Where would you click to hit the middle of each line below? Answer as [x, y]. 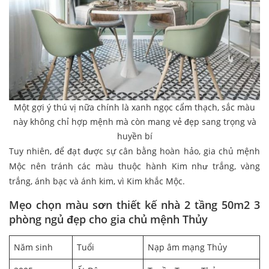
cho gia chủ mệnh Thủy [148, 219]
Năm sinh [33, 247]
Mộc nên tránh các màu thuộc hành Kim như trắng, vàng [134, 166]
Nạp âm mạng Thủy [187, 247]
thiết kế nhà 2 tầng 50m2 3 [186, 205]
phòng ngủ [36, 219]
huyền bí [134, 136]
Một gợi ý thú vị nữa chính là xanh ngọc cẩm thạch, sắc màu [134, 107]
